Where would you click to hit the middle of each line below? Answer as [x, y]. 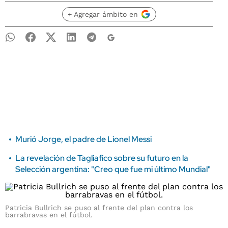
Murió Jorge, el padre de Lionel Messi [83, 139]
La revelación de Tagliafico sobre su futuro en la [102, 158]
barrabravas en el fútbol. [49, 215]
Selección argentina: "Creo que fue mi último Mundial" [113, 169]
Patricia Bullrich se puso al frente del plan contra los [99, 208]
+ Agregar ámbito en [103, 14]
